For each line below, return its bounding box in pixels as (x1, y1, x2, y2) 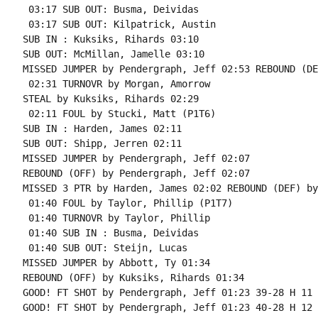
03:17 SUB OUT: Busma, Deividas (22, 4, 199, 15)
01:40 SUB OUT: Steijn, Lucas (22, 242, 187, 253)
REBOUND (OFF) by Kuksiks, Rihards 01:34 (22, 272, 244, 283)
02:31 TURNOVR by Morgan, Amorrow (22, 78, 210, 89)
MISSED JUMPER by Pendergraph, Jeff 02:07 (22, 153, 250, 164)
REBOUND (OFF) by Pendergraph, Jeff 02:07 (22, 168, 250, 179)
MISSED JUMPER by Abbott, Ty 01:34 (22, 257, 210, 268)
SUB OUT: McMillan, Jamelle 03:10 (22, 48, 204, 60)
